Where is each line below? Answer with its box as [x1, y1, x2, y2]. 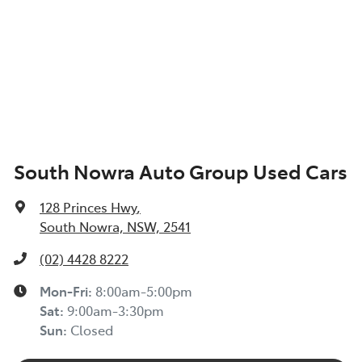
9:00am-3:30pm [67, 301, 164, 320]
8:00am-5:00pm [95, 282, 192, 301]
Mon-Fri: [40, 282, 95, 301]
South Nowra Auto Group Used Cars [14, 158, 347, 185]
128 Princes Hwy [40, 198, 137, 217]
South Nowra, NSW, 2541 [40, 217, 191, 236]
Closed [70, 321, 113, 339]
